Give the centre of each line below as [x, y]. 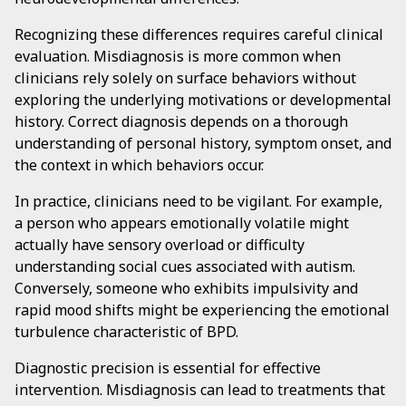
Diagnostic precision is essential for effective [168, 368]
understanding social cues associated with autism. [185, 266]
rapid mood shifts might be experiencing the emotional [202, 310]
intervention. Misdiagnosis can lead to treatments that [200, 390]
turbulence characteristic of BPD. [126, 332]
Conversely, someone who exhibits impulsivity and [186, 288]
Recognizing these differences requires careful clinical [199, 34]
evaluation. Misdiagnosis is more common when [178, 56]
